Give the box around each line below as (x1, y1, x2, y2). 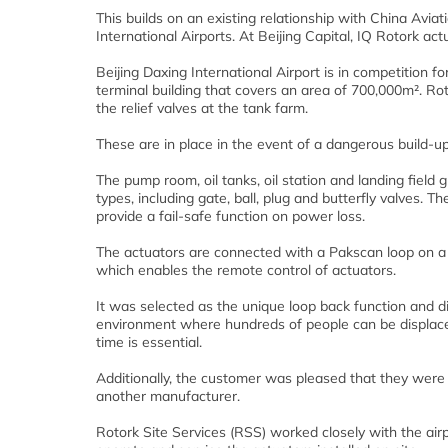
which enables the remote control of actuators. (96, 261, 396, 280)
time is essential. (96, 333, 202, 352)
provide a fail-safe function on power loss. (96, 207, 365, 226)
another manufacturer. (96, 387, 240, 406)
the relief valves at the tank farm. (96, 99, 308, 118)
